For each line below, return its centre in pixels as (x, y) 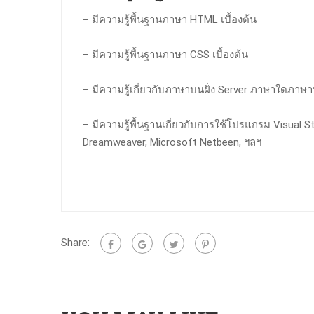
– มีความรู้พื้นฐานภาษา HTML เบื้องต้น (170, 20)
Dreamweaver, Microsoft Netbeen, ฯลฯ (172, 143)
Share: (75, 243)
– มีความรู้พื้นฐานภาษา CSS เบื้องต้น (165, 55)
